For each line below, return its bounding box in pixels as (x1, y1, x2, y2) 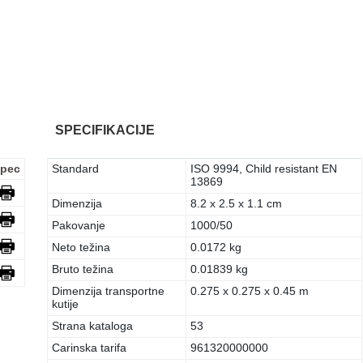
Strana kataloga (52, 320, 134, 332)
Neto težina (52, 241, 111, 254)
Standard (52, 163, 100, 175)
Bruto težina (52, 263, 114, 275)
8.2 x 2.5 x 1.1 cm (190, 198, 283, 210)
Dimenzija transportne (52, 285, 165, 297)
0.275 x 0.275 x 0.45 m (190, 285, 310, 297)
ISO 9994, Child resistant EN (190, 163, 338, 175)
